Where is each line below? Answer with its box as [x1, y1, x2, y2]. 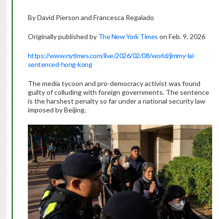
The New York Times [98, 32, 158, 41]
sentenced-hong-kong [27, 60, 92, 69]
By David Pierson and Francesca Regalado [27, 13, 154, 22]
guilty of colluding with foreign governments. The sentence [27, 88, 209, 97]
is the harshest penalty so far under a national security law [27, 97, 205, 106]
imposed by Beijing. [27, 106, 86, 114]
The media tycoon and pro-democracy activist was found [27, 79, 200, 88]
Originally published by [27, 32, 98, 41]
